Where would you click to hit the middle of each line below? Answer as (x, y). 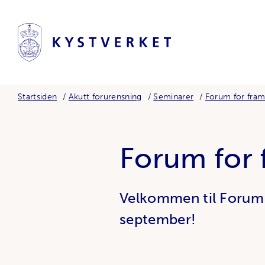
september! (158, 219)
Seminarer (174, 97)
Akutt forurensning (105, 97)
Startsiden (38, 97)
